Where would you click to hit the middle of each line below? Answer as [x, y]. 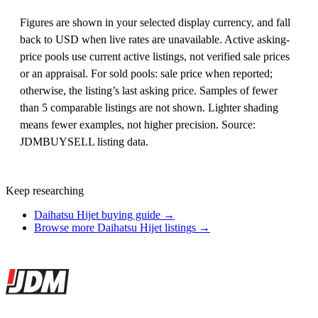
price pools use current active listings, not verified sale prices [155, 56]
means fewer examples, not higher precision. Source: [138, 124]
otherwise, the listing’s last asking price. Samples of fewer [149, 90]
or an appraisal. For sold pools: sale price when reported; [146, 73]
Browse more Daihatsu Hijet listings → [122, 227]
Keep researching [45, 190]
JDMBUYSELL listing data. [84, 141]
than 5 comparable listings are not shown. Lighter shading [149, 107]
